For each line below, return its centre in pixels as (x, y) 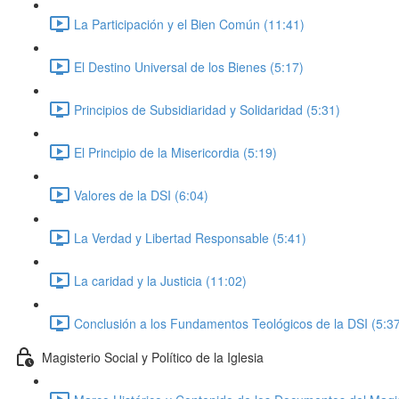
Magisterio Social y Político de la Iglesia (153, 357)
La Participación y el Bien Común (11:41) (189, 24)
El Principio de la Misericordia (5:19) (175, 152)
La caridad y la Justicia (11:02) (160, 280)
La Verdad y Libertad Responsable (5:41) (190, 237)
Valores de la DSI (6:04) (141, 195)
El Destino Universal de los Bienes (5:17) (189, 66)
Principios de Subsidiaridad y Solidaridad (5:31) (207, 109)
